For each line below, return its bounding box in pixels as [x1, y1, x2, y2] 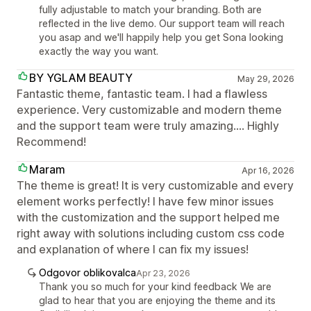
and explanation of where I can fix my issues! [17, 242, 249, 257]
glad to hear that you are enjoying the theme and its [39, 294, 276, 307]
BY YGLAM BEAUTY [29, 71, 133, 85]
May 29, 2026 [237, 74, 294, 85]
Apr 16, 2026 [241, 165, 294, 176]
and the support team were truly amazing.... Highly [17, 119, 279, 133]
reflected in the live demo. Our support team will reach [39, 17, 285, 30]
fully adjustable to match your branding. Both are [39, 3, 262, 16]
